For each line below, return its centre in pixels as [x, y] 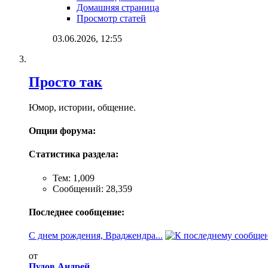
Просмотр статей [111, 19]
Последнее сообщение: [77, 212]
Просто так [66, 82]
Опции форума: [62, 131]
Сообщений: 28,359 [92, 188]
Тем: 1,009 [74, 178]
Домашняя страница [118, 8]
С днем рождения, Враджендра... [96, 236]
